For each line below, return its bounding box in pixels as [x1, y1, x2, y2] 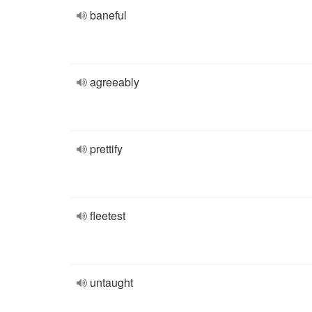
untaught [90, 274, 133, 290]
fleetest [90, 208, 125, 224]
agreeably [90, 74, 139, 90]
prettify [90, 141, 123, 157]
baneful [90, 7, 127, 23]
